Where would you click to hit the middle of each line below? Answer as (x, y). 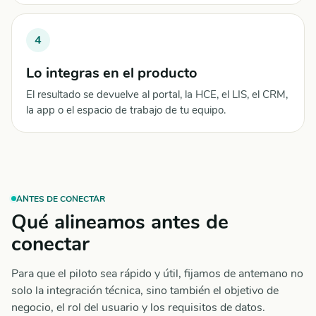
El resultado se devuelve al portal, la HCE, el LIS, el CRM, (157, 95)
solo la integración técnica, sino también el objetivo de (145, 291)
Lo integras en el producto (112, 73)
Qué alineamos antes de (120, 222)
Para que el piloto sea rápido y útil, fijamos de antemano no (157, 274)
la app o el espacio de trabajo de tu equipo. (126, 110)
